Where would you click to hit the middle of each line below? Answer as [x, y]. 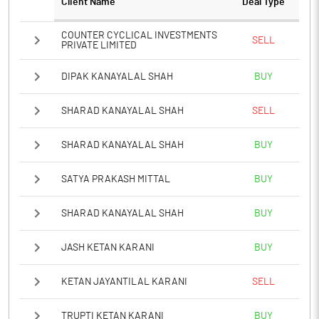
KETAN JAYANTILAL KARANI [124, 282]
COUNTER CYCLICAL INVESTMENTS [139, 36]
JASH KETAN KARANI [108, 247]
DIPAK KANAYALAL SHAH [117, 77]
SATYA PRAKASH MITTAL [116, 179]
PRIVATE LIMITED [99, 46]
